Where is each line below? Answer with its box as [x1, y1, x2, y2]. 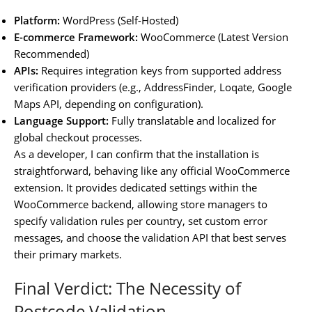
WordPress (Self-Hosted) [60, 13, 178, 27]
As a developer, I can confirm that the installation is [14, 146, 259, 161]
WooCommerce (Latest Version [138, 29, 288, 44]
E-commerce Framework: [14, 29, 138, 44]
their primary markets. [14, 247, 122, 261]
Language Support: [14, 113, 109, 127]
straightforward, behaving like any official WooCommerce [14, 163, 290, 178]
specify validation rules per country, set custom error [14, 213, 267, 228]
